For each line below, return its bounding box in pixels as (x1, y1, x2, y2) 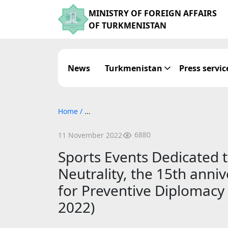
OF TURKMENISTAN (89, 20, 166, 31)
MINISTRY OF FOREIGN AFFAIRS (89, 8, 217, 19)
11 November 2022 (58, 130, 122, 140)
